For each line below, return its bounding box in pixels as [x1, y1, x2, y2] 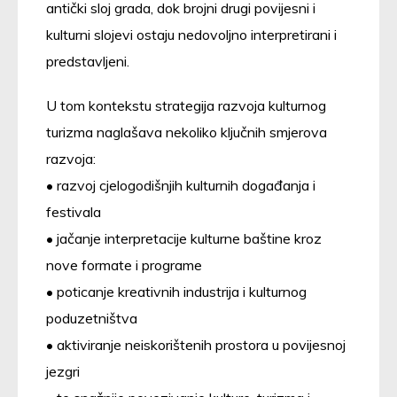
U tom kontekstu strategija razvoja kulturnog [46, 96, 326, 114]
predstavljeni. [46, 51, 129, 70]
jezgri [46, 362, 80, 380]
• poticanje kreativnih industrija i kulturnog [46, 282, 307, 300]
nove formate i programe [46, 255, 202, 274]
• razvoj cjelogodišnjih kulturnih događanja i [46, 175, 315, 194]
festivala [46, 202, 101, 221]
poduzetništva [46, 308, 137, 327]
